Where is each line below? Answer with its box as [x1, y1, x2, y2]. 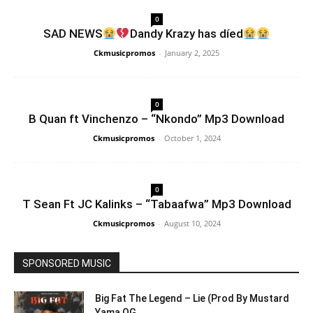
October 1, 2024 [163, 133, 221, 143]
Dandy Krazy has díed [129, 27, 243, 41]
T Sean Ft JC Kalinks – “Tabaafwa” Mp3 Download [22, 197, 291, 211]
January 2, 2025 [165, 48, 219, 58]
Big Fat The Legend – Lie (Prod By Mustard [95, 293, 289, 304]
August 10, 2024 [163, 218, 221, 228]
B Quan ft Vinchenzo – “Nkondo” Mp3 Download [29, 112, 284, 126]
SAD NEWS [43, 27, 103, 41]
